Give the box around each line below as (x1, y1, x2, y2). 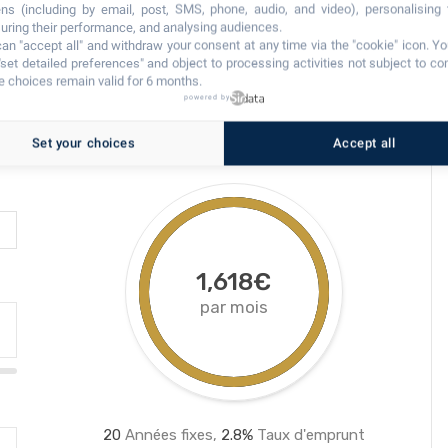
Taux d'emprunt (252, 426, 365, 444)
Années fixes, (120, 426, 221, 444)
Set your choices (31, 135, 136, 151)
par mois (199, 297, 268, 317)
